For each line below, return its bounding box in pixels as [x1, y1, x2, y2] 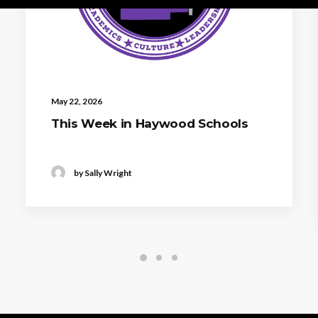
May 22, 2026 [51, 96, 102, 107]
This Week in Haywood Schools [51, 116, 248, 131]
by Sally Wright [74, 167, 132, 178]
